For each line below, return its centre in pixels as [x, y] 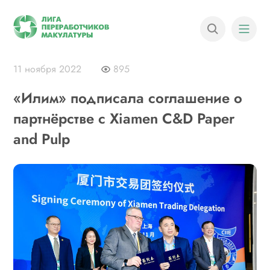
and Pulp [42, 139]
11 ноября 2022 [48, 69]
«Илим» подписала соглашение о [128, 98]
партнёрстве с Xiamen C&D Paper [124, 118]
